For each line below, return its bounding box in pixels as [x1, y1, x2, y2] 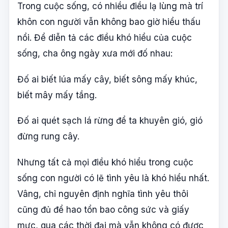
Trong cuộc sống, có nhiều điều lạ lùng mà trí [17, 1, 203, 12]
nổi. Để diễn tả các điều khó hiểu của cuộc [17, 33, 192, 43]
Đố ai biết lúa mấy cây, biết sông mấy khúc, [17, 74, 197, 84]
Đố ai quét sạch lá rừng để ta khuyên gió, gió [17, 116, 203, 126]
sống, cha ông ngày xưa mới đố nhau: [17, 48, 173, 59]
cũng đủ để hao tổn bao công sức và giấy [17, 204, 189, 215]
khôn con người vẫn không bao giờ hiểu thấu [17, 17, 201, 27]
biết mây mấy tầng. [17, 90, 97, 100]
